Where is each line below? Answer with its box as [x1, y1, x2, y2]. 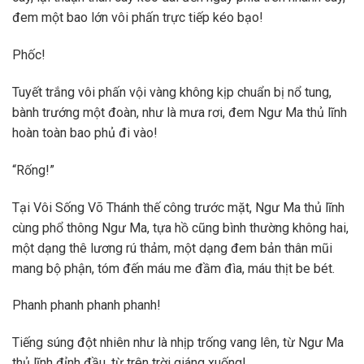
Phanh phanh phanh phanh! [12, 297, 161, 314]
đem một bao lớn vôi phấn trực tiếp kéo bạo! [12, 10, 263, 26]
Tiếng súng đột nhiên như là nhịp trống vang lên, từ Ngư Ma [12, 335, 344, 351]
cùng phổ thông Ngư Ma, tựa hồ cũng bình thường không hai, [12, 219, 349, 236]
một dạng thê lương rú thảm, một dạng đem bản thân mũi [12, 240, 332, 256]
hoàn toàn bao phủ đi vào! [12, 124, 158, 141]
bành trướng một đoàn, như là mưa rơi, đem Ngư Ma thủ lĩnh [12, 104, 347, 120]
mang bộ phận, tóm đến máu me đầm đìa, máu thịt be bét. [12, 260, 335, 276]
